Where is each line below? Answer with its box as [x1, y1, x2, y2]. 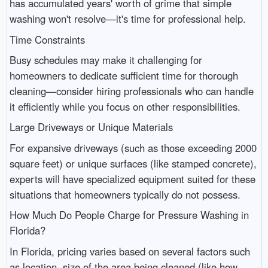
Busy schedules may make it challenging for [9, 53, 202, 68]
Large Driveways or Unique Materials [9, 120, 173, 135]
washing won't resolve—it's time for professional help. [9, 11, 246, 26]
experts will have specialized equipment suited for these [9, 171, 255, 186]
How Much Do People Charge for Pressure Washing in [9, 208, 249, 223]
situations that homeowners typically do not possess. [9, 187, 240, 202]
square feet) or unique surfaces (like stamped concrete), [9, 156, 257, 170]
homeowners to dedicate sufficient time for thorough [9, 68, 238, 83]
